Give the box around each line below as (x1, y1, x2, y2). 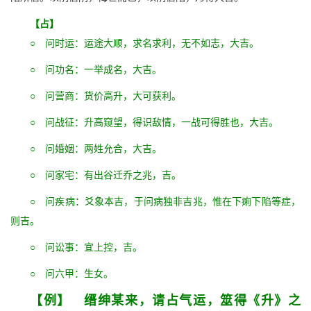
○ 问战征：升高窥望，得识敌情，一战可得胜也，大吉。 (30, 117, 278, 128)
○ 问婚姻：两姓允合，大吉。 (30, 144, 162, 154)
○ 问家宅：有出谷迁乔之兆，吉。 (30, 170, 181, 180)
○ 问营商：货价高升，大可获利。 (30, 91, 181, 101)
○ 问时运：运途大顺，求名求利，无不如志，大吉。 (30, 38, 259, 49)
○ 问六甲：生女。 (30, 269, 113, 279)
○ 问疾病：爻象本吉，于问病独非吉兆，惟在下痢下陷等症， (30, 196, 301, 207)
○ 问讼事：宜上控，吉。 (30, 242, 142, 253)
